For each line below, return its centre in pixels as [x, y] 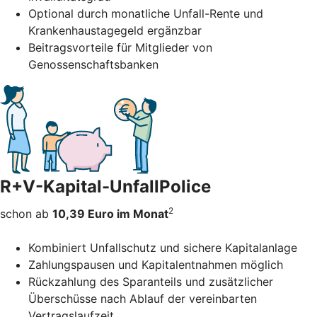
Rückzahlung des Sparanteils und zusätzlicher [151, 282]
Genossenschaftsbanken [93, 65]
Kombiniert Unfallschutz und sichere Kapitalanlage [163, 248]
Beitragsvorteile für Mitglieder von [120, 48]
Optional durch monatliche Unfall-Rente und [146, 14]
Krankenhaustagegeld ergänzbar [115, 31]
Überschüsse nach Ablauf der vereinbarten [143, 299]
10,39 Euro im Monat [110, 214]
